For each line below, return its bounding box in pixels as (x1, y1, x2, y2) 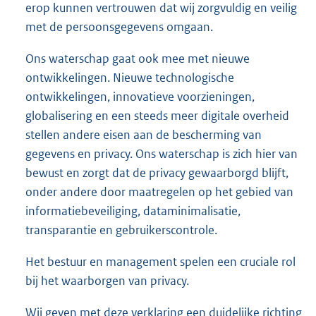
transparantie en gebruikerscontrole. (25, 222, 217, 238)
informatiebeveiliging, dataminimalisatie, (25, 203, 241, 219)
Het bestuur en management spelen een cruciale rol (25, 254, 296, 270)
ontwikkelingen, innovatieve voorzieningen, (25, 89, 255, 105)
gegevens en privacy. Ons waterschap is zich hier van (25, 146, 298, 162)
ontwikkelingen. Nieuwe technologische (25, 70, 234, 86)
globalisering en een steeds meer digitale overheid (25, 108, 289, 124)
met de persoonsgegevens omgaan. (25, 19, 213, 35)
